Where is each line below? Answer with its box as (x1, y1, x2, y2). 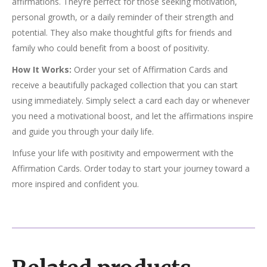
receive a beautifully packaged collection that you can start (12, 79, 238, 91)
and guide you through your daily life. (12, 125, 154, 137)
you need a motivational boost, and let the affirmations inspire (12, 110, 253, 122)
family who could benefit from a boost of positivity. (12, 42, 209, 54)
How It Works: (12, 63, 72, 75)
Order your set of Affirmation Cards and (72, 63, 228, 75)
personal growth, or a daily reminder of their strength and (12, 11, 234, 23)
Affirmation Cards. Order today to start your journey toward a (12, 162, 250, 174)
